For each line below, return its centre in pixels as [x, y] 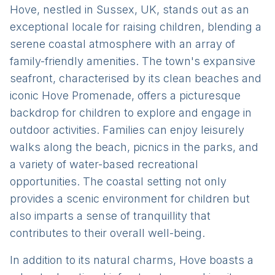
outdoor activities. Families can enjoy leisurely [127, 130]
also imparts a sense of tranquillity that [110, 216]
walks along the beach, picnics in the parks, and [134, 147]
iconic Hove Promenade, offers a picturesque [125, 95]
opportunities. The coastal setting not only [118, 181]
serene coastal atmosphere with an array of [122, 44]
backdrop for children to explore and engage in [131, 113]
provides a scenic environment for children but [130, 199]
